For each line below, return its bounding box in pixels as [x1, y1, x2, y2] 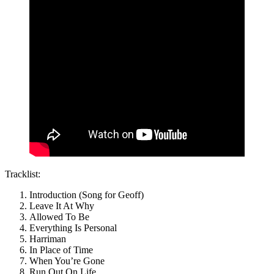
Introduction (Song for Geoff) [29, 190, 144, 201]
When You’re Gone [29, 256, 105, 267]
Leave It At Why [29, 201, 94, 212]
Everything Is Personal [29, 223, 117, 234]
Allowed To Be [29, 212, 89, 223]
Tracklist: [5, 169, 40, 180]
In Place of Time [29, 245, 93, 256]
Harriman [29, 234, 66, 245]
